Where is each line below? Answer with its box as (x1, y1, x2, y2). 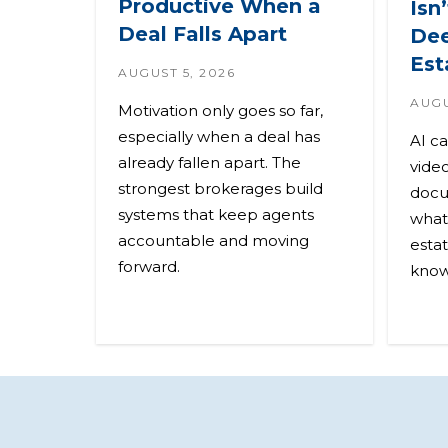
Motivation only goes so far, (118, 101, 323, 121)
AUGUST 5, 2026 (118, 65, 235, 81)
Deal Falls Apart (118, 22, 287, 47)
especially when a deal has (118, 127, 320, 147)
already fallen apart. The (118, 153, 301, 173)
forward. (118, 257, 180, 277)
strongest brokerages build (118, 179, 323, 199)
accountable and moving (118, 231, 309, 251)
